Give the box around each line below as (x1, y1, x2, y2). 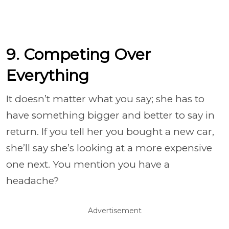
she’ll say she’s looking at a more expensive (6, 142, 212, 154)
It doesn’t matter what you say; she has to (6, 93, 204, 105)
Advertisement (87, 205, 142, 215)
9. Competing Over (6, 44, 151, 64)
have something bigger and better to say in (6, 109, 215, 121)
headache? (6, 174, 59, 187)
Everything (6, 65, 89, 85)
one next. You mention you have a (6, 158, 170, 170)
